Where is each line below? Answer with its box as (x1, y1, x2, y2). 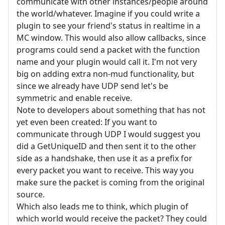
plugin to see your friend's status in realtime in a (17, 20, 200, 31)
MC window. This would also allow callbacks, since (17, 32, 206, 43)
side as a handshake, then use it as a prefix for (17, 152, 192, 164)
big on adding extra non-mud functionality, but (17, 68, 194, 79)
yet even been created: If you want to (17, 116, 157, 128)
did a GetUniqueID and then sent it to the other (17, 140, 196, 152)
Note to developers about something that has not (17, 104, 205, 116)
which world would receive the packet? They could (17, 212, 207, 224)
